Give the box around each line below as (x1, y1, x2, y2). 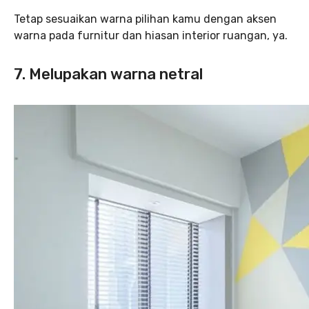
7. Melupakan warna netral (14, 65, 203, 83)
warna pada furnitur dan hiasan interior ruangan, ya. (14, 29, 288, 42)
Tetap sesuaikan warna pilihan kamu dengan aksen (14, 12, 277, 26)
